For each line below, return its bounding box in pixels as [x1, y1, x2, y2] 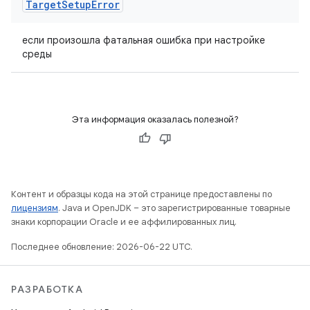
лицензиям [11, 202, 58, 214]
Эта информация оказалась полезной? [71, 113, 239, 125]
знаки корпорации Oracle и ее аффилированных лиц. [11, 216, 237, 228]
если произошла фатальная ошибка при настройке [22, 34, 265, 46]
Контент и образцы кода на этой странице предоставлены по [11, 188, 272, 200]
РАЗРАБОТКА [11, 283, 83, 295]
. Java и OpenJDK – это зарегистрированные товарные [58, 202, 291, 214]
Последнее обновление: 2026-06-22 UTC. [11, 241, 192, 253]
